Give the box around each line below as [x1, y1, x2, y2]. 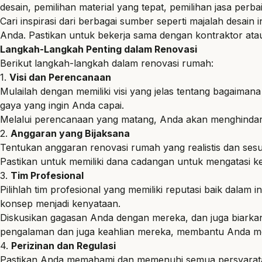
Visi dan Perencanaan [9, 71, 111, 83]
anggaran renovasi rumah [45, 141, 160, 153]
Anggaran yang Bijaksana [11, 127, 130, 139]
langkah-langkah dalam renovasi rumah [35, 57, 211, 69]
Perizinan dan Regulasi [11, 239, 116, 251]
